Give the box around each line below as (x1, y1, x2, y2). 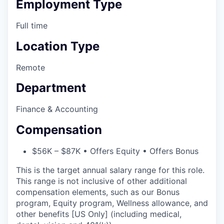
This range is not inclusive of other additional (16, 176, 187, 186)
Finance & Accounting (16, 104, 98, 114)
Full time (16, 20, 47, 30)
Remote (16, 62, 45, 72)
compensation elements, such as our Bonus (16, 187, 179, 197)
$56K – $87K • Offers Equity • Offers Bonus (32, 146, 198, 156)
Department (16, 80, 86, 95)
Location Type (16, 38, 99, 53)
